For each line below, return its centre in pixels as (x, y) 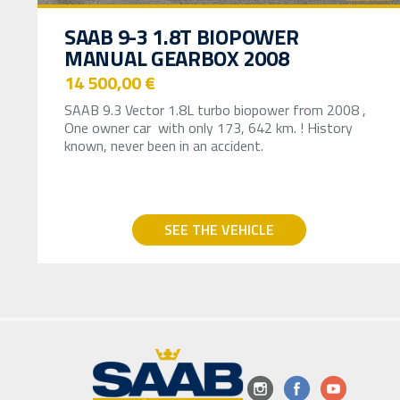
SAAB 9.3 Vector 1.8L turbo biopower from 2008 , (215, 109)
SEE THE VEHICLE (219, 229)
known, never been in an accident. (164, 145)
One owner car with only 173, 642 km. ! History (208, 127)
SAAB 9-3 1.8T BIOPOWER (182, 36)
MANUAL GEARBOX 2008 (177, 58)
